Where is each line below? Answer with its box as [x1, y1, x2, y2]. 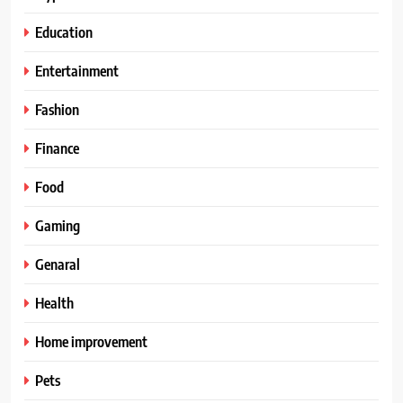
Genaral [35, 254, 80, 273]
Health [35, 292, 74, 312]
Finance [35, 138, 79, 157]
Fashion [35, 99, 79, 119]
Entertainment [35, 60, 119, 80]
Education [35, 22, 93, 41]
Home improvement [35, 331, 148, 351]
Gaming [35, 215, 80, 235]
